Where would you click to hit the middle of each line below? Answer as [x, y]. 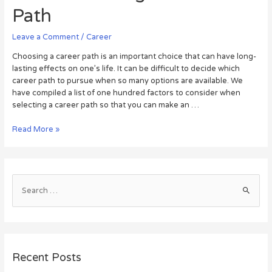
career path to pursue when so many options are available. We [127, 80]
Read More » [36, 129]
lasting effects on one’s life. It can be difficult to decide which [126, 68]
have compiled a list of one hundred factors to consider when [126, 93]
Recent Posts [46, 258]
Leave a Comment [45, 37]
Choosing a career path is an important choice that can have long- [134, 56]
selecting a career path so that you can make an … [105, 105]
